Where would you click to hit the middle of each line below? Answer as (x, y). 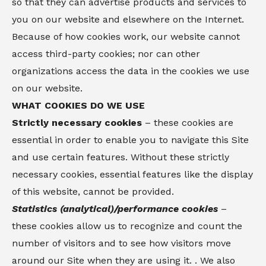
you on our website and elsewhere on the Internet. (128, 19)
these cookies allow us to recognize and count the (127, 226)
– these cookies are (188, 123)
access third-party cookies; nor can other (106, 54)
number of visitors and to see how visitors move (121, 243)
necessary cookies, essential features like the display (132, 174)
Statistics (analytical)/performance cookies (115, 209)
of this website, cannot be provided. (93, 191)
